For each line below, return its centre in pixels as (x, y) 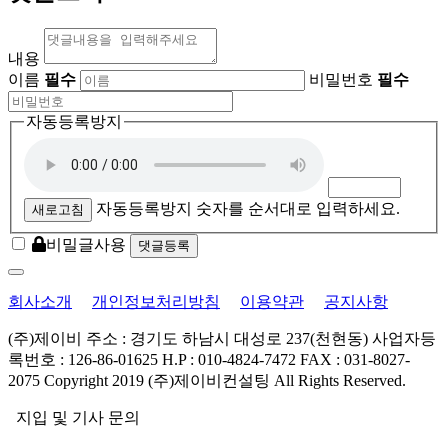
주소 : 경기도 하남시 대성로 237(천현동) (227, 339)
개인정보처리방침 (156, 302)
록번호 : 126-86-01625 (83, 360)
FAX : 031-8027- (355, 360)
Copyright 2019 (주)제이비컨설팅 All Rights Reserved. (225, 381)
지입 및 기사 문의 (74, 418)
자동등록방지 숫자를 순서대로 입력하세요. (248, 209)
